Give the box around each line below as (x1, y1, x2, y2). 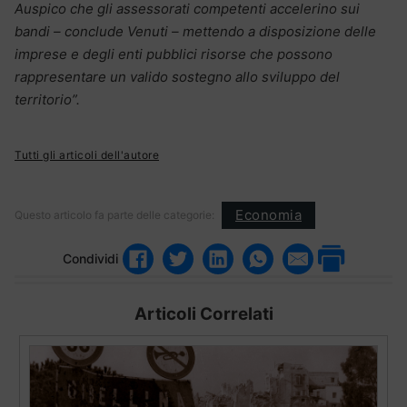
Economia (235, 206, 302, 224)
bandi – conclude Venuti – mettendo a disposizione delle (15, 22, 376, 40)
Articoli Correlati (134, 303, 273, 324)
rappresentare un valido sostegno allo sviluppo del (15, 67, 340, 85)
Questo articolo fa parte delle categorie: (15, 207, 214, 222)
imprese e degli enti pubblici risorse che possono (15, 45, 333, 63)
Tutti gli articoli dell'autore (15, 147, 159, 162)
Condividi (63, 251, 118, 267)
